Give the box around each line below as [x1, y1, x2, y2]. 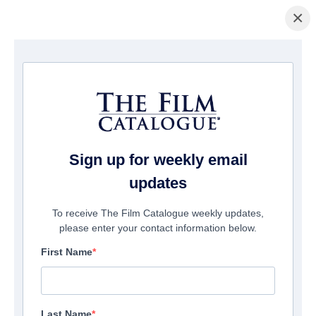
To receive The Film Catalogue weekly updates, [52, 207, 264, 219]
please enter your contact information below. [59, 222, 257, 234]
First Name [41, 246, 92, 258]
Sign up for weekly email [68, 151, 248, 169]
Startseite [6, 56, 46, 68]
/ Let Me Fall [75, 56, 128, 68]
